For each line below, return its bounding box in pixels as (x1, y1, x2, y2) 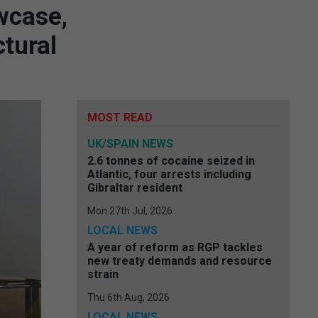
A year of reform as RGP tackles (87, 241, 263, 254)
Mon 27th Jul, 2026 (87, 205, 172, 216)
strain (87, 268, 119, 281)
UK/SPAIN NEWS (87, 137, 173, 150)
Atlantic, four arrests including (87, 168, 251, 181)
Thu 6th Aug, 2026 (87, 292, 170, 303)
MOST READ (87, 111, 153, 124)
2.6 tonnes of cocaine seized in (87, 154, 255, 168)
